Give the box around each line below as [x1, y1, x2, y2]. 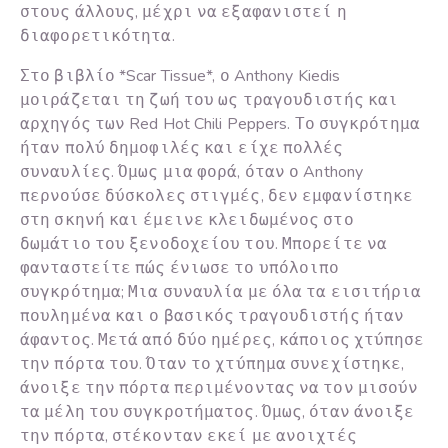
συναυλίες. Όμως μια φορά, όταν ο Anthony [20, 161, 364, 184]
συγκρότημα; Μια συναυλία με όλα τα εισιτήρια [20, 281, 422, 304]
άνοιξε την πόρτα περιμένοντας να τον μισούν [20, 377, 419, 400]
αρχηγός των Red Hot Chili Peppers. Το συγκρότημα [20, 113, 420, 136]
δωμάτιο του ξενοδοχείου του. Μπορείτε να [20, 233, 388, 256]
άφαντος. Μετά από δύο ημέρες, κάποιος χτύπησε [20, 329, 425, 352]
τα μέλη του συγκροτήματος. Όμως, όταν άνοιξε [20, 401, 415, 424]
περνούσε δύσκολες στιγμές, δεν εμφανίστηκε [20, 185, 414, 208]
